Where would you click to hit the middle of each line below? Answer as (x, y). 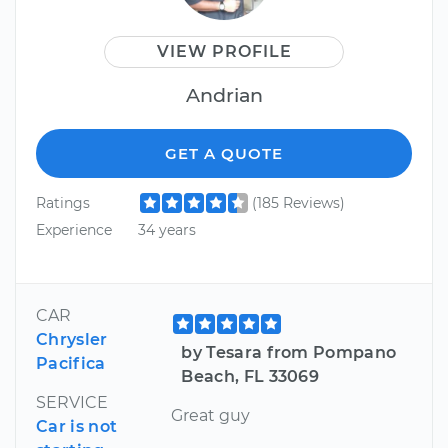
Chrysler (72, 340)
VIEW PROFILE (224, 51)
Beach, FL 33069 (250, 377)
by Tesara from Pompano (289, 353)
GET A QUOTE (224, 153)
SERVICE (72, 403)
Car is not (77, 427)
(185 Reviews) (298, 202)
